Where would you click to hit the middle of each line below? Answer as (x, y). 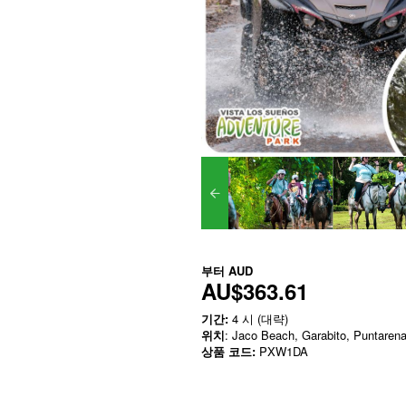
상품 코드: (228, 351)
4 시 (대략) (258, 318)
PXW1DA (282, 351)
